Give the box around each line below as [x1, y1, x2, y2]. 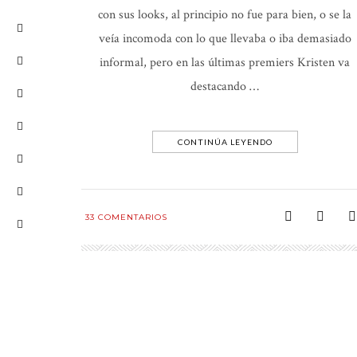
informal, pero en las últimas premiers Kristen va [100, 54, 350, 71]
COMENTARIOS [95, 212, 167, 222]
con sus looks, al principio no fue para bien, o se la [98, 6, 351, 23]
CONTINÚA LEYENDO [177, 137, 273, 147]
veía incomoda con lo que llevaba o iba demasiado [98, 30, 351, 47]
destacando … [190, 78, 259, 95]
